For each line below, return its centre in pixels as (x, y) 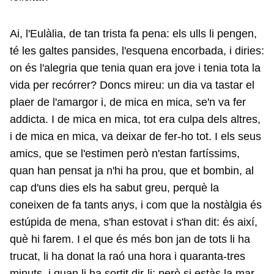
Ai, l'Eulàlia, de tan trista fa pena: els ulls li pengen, (133, 34)
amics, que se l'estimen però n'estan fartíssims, (125, 154)
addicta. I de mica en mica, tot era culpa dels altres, (135, 120)
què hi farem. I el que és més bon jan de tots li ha (130, 239)
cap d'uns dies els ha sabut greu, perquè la (114, 188)
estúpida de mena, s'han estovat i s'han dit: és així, (134, 222)
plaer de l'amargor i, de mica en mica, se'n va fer (128, 102)
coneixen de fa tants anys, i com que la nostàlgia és (136, 205)
